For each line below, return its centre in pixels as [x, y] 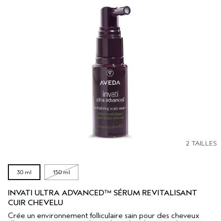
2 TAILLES [201, 144]
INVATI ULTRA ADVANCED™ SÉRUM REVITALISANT [103, 193]
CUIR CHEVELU [36, 203]
